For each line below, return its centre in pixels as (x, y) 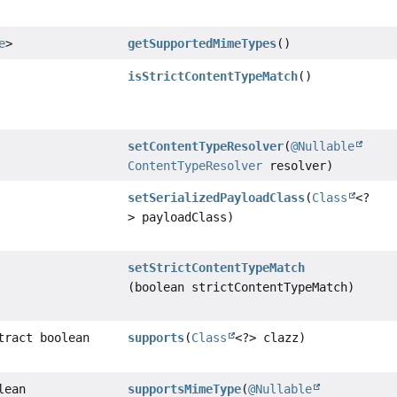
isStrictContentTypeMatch (213, 77)
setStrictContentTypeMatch (217, 268)
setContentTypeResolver (206, 147)
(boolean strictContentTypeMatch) (241, 288)
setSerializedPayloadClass (217, 198)
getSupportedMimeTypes (202, 44)
